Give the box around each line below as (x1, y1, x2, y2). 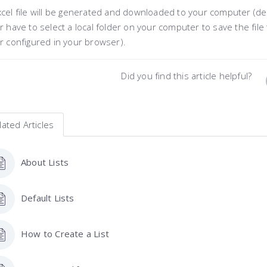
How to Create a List (21, 227, 109, 240)
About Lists (21, 156, 69, 168)
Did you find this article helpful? (121, 70, 252, 82)
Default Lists (21, 191, 74, 204)
